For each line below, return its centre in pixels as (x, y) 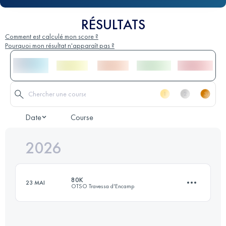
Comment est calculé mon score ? (52, 36)
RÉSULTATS (113, 24)
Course (82, 117)
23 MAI (35, 182)
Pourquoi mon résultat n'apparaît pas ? (60, 45)
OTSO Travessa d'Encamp (103, 186)
